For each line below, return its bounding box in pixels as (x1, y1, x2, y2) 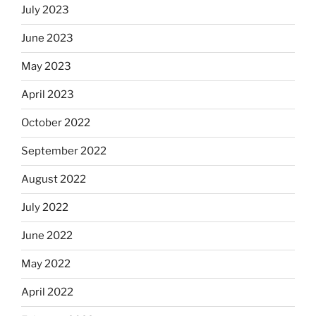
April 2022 (21, 286, 73, 299)
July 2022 (21, 201, 68, 214)
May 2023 (21, 60, 71, 73)
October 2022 (21, 116, 90, 130)
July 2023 (21, 4, 69, 17)
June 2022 (21, 229, 73, 243)
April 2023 (21, 88, 74, 102)
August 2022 (21, 173, 86, 186)
